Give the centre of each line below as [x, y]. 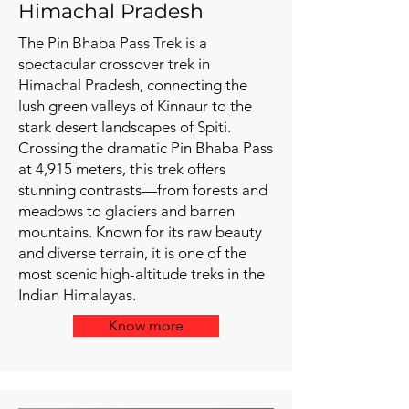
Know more [146, 325]
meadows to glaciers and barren [126, 211]
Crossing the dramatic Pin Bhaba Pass [146, 148]
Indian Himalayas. [77, 295]
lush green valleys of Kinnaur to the [135, 106]
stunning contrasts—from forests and [143, 190]
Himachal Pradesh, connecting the [133, 85]
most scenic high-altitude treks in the [142, 274]
